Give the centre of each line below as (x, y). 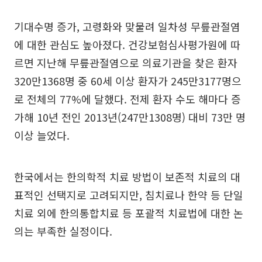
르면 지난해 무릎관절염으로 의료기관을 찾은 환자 (126, 63)
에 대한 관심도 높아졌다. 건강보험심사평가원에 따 (127, 44)
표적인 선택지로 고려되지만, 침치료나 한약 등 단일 (129, 195)
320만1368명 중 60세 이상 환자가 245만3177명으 (128, 81)
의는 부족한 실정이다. (63, 231)
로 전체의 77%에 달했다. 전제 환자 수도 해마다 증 (127, 99)
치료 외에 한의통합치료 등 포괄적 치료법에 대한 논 (129, 213)
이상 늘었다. (42, 135)
